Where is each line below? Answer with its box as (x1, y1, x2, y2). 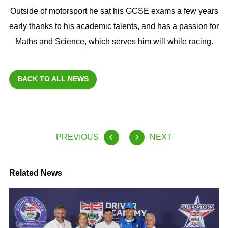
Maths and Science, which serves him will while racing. (15, 37, 213, 46)
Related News (9, 168, 62, 177)
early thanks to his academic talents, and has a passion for (9, 21, 219, 31)
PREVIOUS (56, 132, 99, 141)
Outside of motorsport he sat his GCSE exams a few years (10, 6, 218, 15)
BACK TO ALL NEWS (17, 74, 89, 83)
